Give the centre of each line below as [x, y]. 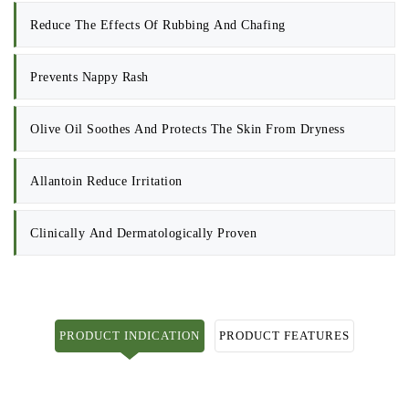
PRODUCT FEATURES [284, 336]
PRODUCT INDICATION [130, 336]
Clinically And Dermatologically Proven [143, 233]
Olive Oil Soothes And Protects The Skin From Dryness [187, 129]
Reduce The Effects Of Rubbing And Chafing [158, 25]
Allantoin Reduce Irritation [106, 181]
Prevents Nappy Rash [89, 77]
